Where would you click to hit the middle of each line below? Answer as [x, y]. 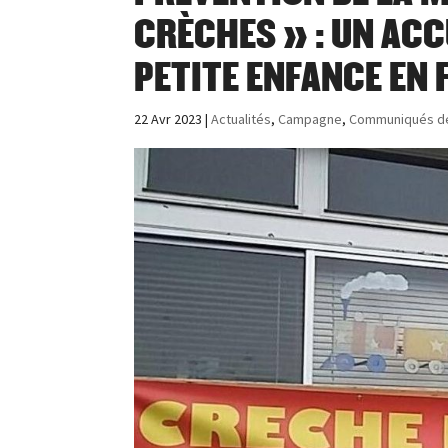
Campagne [310, 119]
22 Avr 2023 [168, 119]
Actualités [241, 119]
